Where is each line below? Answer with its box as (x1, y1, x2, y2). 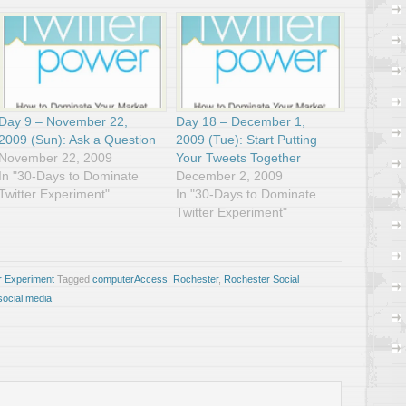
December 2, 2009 (176, 168, 284, 183)
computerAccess (92, 273, 168, 285)
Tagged (57, 273, 92, 285)
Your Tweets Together (176, 150, 302, 165)
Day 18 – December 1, (176, 113, 306, 129)
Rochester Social (224, 273, 299, 285)
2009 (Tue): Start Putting (176, 131, 318, 147)
